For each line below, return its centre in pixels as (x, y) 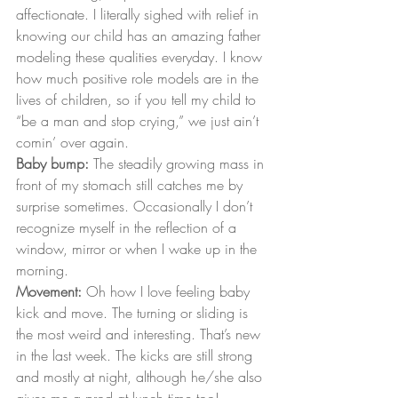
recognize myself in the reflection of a (128, 228)
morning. (42, 271)
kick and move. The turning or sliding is (134, 313)
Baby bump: (52, 164)
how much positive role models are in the (139, 79)
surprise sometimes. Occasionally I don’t (136, 207)
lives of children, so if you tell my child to (138, 100)
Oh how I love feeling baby (168, 292)
